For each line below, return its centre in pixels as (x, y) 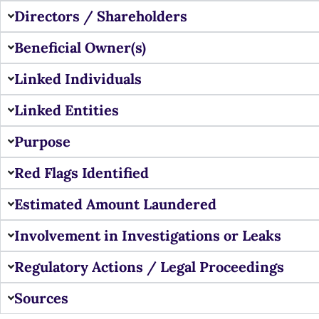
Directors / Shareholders (101, 16)
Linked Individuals (78, 78)
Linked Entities (67, 110)
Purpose (43, 141)
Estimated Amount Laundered (116, 204)
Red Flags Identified (82, 172)
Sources (42, 298)
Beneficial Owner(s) (80, 47)
